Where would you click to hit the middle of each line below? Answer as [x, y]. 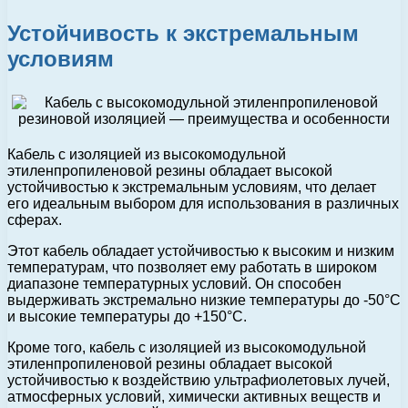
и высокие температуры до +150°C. [127, 316]
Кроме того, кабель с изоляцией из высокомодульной [187, 347]
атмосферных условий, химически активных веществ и [194, 396]
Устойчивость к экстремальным [183, 33]
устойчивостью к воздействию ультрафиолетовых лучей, [199, 380]
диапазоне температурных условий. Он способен [174, 283]
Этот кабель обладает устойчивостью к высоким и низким [201, 250]
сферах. [35, 219]
